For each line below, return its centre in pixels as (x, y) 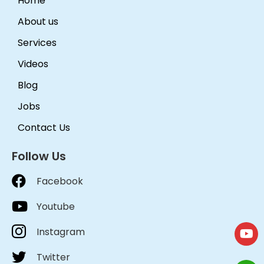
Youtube (56, 206)
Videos (33, 64)
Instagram (61, 232)
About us (38, 21)
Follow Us (39, 156)
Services (37, 42)
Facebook (60, 181)
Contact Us (44, 127)
